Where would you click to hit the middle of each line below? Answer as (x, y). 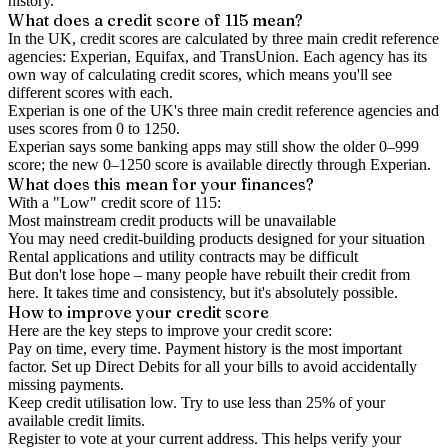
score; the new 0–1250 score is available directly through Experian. (219, 164)
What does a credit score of (116, 20)
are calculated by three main (250, 38)
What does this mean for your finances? (161, 184)
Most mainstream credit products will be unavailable (172, 220)
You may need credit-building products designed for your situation (216, 238)
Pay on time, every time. (84, 348)
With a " (34, 202)
